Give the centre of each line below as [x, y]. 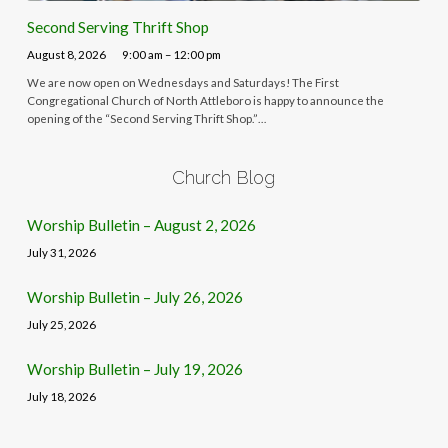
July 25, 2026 [61, 324]
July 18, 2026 [61, 396]
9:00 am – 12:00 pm [172, 54]
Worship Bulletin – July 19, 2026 [134, 368]
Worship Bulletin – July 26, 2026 [134, 296]
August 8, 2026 [66, 54]
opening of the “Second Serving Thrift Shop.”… [146, 119]
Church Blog [224, 177]
